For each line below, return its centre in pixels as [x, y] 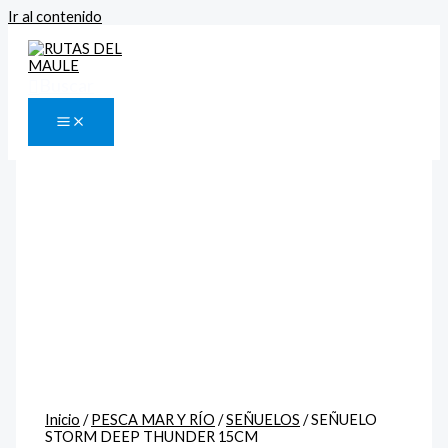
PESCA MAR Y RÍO [153, 419]
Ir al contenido [55, 16]
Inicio [63, 419]
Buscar [66, 84]
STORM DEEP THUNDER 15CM [152, 436]
